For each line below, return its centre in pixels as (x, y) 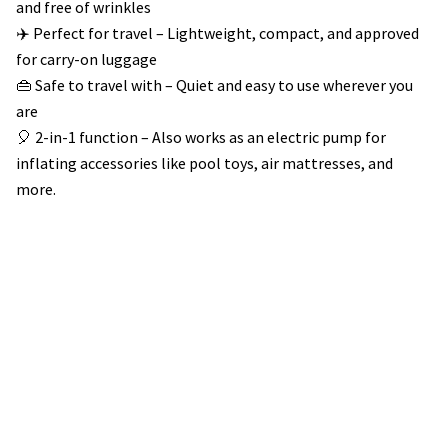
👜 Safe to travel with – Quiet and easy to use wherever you (214, 85)
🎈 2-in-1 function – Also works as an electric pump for (201, 137)
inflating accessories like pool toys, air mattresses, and (204, 163)
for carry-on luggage (86, 59)
